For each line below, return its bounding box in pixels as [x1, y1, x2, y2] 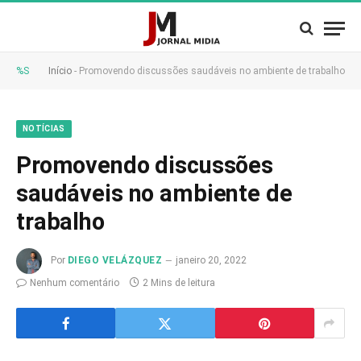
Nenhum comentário [30, 277, 119, 288]
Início [48, 65, 72, 77]
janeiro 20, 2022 [176, 255, 247, 267]
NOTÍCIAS [23, 124, 65, 133]
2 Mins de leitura [143, 277, 215, 288]
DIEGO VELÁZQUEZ [68, 255, 163, 267]
